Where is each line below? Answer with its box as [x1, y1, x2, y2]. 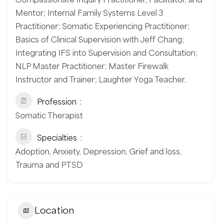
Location [35, 205, 74, 216]
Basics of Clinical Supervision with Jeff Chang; [15, 35, 184, 44]
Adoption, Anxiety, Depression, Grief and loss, [15, 147, 182, 156]
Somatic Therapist [15, 110, 83, 120]
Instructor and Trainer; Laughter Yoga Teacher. [15, 74, 186, 84]
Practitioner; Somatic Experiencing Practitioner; [15, 21, 189, 31]
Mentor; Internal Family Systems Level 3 [15, 8, 163, 17]
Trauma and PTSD [15, 160, 83, 169]
